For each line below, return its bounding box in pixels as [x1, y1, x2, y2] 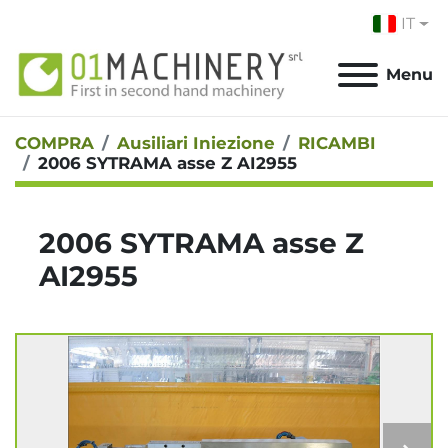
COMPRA [15, 133, 94, 154]
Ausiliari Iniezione [117, 133, 275, 154]
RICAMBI [298, 133, 376, 154]
